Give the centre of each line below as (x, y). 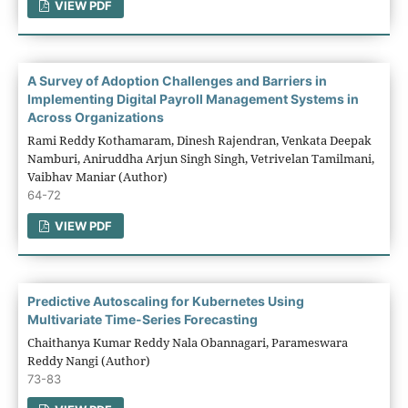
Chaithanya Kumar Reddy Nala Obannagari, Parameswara (187, 342)
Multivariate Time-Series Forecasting (142, 319)
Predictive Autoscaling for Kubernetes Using (165, 301)
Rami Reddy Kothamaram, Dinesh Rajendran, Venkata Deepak (199, 140)
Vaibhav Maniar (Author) (97, 176)
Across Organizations (95, 117)
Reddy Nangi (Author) (88, 360)
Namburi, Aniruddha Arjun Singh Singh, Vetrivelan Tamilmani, (200, 158)
